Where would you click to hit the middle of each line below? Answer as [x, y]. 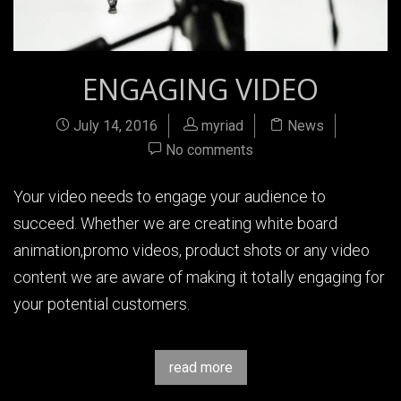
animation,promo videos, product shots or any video [192, 250]
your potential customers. [102, 303]
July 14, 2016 [113, 125]
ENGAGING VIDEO [200, 89]
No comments [209, 149]
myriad [222, 125]
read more [200, 367]
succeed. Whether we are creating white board [175, 223]
